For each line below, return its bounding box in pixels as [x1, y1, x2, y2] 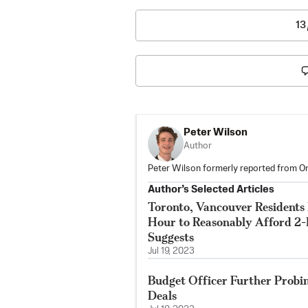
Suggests [148, 229, 194, 244]
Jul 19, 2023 [148, 246, 195, 256]
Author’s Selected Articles [148, 184, 274, 195]
